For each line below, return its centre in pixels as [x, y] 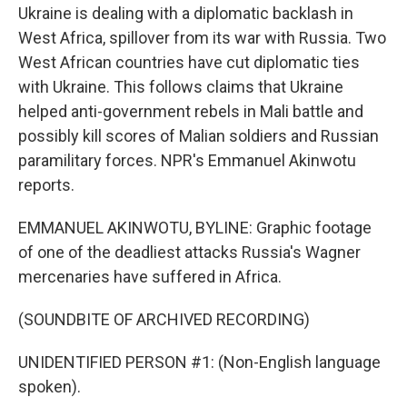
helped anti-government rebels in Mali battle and [191, 111]
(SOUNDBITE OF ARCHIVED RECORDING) [164, 319]
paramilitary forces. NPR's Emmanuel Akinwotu [187, 160]
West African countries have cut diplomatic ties [189, 62]
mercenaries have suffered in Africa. [150, 277]
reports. [46, 185]
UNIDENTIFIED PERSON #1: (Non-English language [199, 362]
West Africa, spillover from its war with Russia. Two [202, 38]
